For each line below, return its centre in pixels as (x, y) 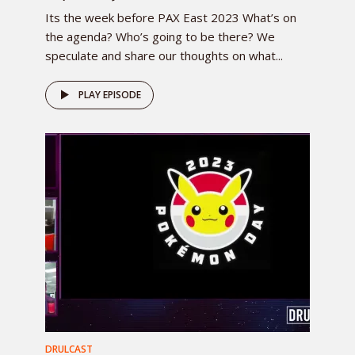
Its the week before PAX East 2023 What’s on (171, 18)
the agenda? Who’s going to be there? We (160, 37)
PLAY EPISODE (110, 95)
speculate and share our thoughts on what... (164, 56)
